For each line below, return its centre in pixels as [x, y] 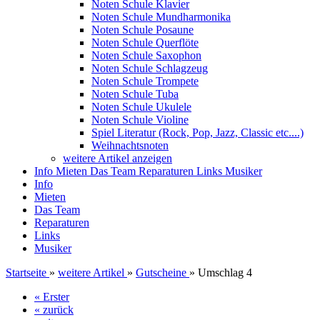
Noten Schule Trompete [145, 81]
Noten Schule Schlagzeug [150, 68]
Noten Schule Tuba [135, 94]
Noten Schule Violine [140, 120]
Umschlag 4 [225, 272]
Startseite [26, 272]
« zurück [54, 310]
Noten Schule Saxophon [146, 55]
